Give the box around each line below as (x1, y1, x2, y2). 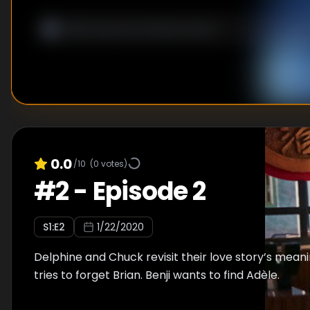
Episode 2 (92, 174, 206, 209)
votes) (99, 157, 127, 170)
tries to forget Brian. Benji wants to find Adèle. (34, 267, 280, 283)
